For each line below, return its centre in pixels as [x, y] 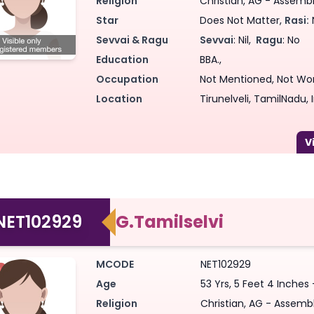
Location [119, 98]
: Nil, [243, 40]
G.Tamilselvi [170, 221]
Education [122, 59]
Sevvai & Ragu [132, 40]
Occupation [127, 79]
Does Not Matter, [242, 20]
